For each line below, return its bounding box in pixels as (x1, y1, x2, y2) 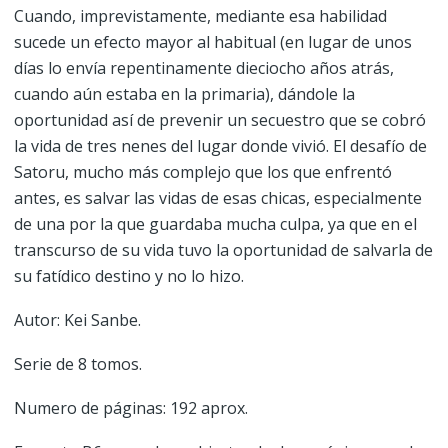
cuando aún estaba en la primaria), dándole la (13, 83, 355, 105)
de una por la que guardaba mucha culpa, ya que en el (13, 213, 417, 235)
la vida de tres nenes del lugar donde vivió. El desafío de (13, 135, 427, 157)
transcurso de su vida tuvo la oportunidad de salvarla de (13, 239, 433, 261)
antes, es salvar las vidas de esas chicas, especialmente (13, 187, 422, 209)
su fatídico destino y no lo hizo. (13, 265, 244, 287)
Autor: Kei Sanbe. (13, 309, 141, 331)
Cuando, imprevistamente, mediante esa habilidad (13, 5, 387, 27)
